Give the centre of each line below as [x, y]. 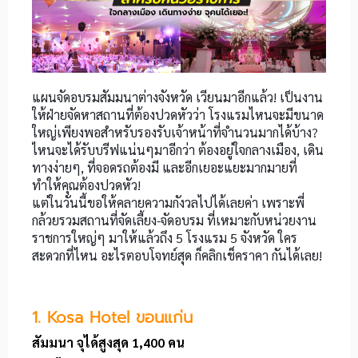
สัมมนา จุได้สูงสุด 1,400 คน [108, 343]
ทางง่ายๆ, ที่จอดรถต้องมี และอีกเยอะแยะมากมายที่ [165, 168]
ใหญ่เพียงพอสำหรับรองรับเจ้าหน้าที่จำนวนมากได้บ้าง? [175, 133]
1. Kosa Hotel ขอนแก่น [112, 318]
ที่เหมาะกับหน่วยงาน [260, 221]
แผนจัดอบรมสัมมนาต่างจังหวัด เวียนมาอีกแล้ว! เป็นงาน [177, 97]
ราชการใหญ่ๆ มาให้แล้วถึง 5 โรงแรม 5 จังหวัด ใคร [165, 238]
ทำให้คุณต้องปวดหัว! [86, 185]
